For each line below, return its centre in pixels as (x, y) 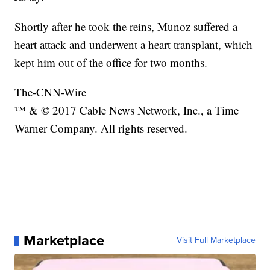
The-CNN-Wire (51, 92)
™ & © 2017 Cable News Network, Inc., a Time (127, 110)
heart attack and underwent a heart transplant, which (134, 45)
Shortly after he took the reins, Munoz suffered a (126, 27)
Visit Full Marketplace (216, 240)
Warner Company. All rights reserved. (101, 128)
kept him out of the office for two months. (111, 63)
